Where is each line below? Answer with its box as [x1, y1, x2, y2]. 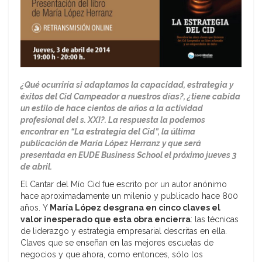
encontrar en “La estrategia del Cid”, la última [20, 127, 195, 137]
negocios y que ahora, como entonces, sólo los [20, 250, 203, 260]
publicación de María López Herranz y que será [20, 139, 201, 149]
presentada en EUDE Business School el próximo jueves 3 [20, 150, 237, 160]
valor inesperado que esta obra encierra [20, 215, 191, 225]
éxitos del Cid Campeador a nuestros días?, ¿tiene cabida [20, 92, 240, 102]
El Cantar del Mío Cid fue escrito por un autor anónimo [20, 180, 227, 189]
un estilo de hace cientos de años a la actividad [20, 104, 203, 113]
